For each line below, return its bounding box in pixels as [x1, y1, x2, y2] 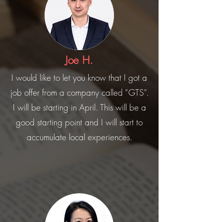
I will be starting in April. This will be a [12, 102, 146, 113]
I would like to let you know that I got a [11, 72, 147, 83]
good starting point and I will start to [16, 116, 143, 128]
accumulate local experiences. [26, 131, 132, 143]
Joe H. [65, 54, 93, 67]
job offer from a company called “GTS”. [10, 87, 149, 98]
